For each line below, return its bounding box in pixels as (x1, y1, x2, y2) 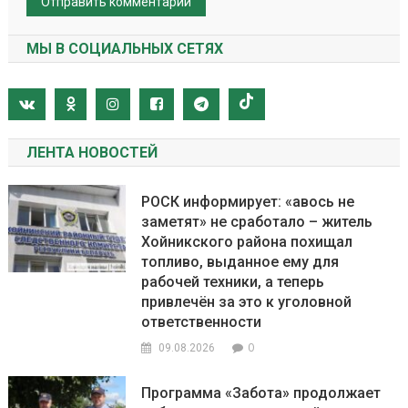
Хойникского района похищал (141, 232, 353, 250)
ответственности (141, 312, 262, 331)
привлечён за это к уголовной (141, 292, 352, 311)
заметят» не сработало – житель (141, 212, 373, 230)
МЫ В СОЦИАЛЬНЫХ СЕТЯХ (25, 39, 223, 57)
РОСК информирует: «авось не (141, 192, 355, 210)
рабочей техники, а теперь (141, 272, 325, 291)
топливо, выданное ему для (141, 252, 340, 270)
